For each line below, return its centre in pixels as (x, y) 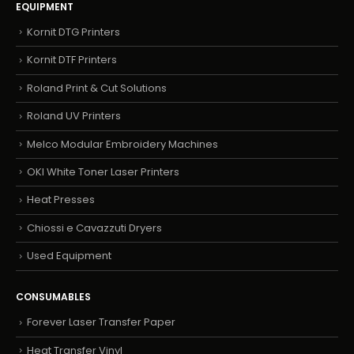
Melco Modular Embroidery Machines (122, 144)
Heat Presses (61, 200)
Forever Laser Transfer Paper (101, 322)
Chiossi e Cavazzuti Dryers (94, 228)
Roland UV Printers (74, 116)
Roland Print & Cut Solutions (97, 88)
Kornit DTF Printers (72, 60)
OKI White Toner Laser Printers (103, 172)
